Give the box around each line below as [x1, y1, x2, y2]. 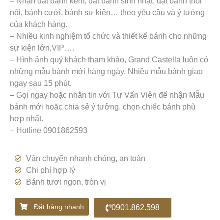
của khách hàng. [10, 20, 67, 28]
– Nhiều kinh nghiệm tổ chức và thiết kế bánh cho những [10, 31, 207, 40]
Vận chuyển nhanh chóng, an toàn [26, 154, 145, 163]
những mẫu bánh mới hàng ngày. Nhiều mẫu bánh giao [10, 67, 203, 76]
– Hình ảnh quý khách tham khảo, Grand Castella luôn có [10, 55, 208, 64]
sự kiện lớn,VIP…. [10, 43, 74, 52]
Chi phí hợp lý [26, 165, 75, 174]
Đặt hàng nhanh [34, 202, 84, 211]
